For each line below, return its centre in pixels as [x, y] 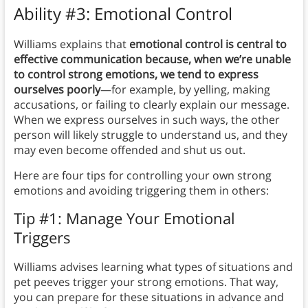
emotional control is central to [208, 44]
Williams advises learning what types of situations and [153, 267]
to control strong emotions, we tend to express [136, 75]
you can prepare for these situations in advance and [148, 297]
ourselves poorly [57, 90]
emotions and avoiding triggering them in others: [141, 191]
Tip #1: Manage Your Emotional [124, 218]
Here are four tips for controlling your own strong [142, 176]
